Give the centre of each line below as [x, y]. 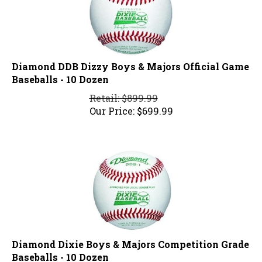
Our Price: [112, 106]
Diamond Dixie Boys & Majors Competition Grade [130, 239]
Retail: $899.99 [123, 93]
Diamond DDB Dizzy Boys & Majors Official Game [130, 61]
